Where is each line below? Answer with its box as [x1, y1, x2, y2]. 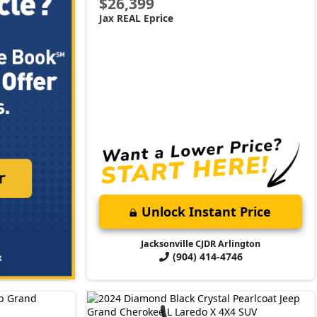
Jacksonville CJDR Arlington [140, 237, 260, 250]
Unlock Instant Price [142, 202, 272, 220]
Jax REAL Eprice [99, 11, 174, 25]
